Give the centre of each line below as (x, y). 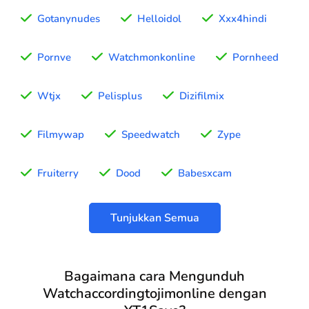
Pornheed (256, 58)
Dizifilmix (202, 96)
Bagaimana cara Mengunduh (154, 277)
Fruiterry (58, 173)
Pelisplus (120, 96)
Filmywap (61, 135)
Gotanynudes (69, 19)
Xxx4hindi (243, 19)
